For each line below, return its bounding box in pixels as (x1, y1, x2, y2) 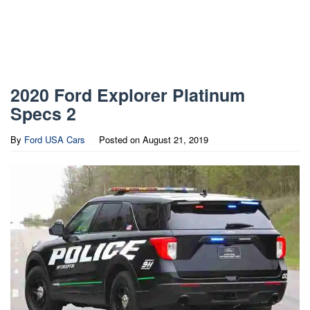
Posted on (99, 133, 143, 146)
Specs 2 (10, 101, 76, 126)
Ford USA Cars (24, 133, 85, 146)
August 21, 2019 (143, 133, 208, 146)
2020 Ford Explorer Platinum (10, 82, 245, 107)
